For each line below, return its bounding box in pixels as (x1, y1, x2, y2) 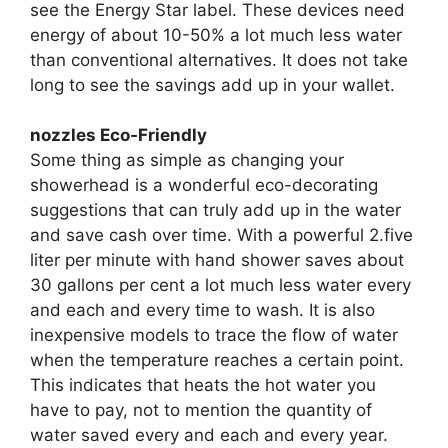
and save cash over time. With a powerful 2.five (30, 225, 413, 245)
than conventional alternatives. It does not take (30, 49, 408, 70)
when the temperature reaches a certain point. (30, 350, 404, 370)
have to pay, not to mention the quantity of (30, 400, 372, 420)
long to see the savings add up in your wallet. (30, 74, 395, 95)
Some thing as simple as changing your (30, 150, 344, 170)
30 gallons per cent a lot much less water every (30, 275, 411, 295)
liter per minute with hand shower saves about (30, 250, 404, 270)
